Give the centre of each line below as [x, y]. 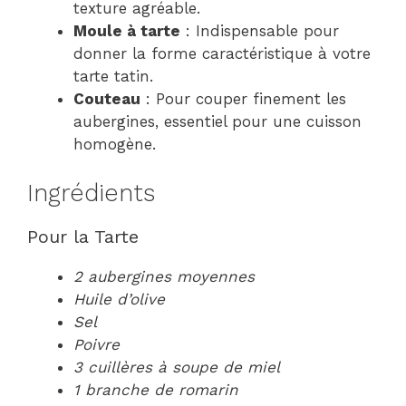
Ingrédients [91, 193]
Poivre [97, 344]
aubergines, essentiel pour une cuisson [217, 121]
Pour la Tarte [83, 237]
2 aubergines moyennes [164, 276]
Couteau [107, 98]
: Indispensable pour [260, 30]
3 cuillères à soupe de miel [177, 367]
